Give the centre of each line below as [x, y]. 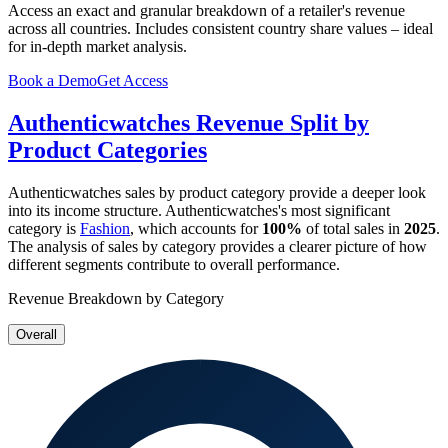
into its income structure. [86, 211]
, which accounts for [196, 229]
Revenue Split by [279, 123]
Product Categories [107, 150]
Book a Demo [52, 81]
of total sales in [353, 229]
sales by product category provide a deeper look [273, 193]
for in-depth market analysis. [97, 47]
